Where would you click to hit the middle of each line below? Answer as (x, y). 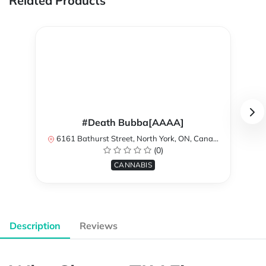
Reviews (99, 226)
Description (35, 226)
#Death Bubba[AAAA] (133, 123)
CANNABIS (133, 165)
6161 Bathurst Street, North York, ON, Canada (134, 139)
